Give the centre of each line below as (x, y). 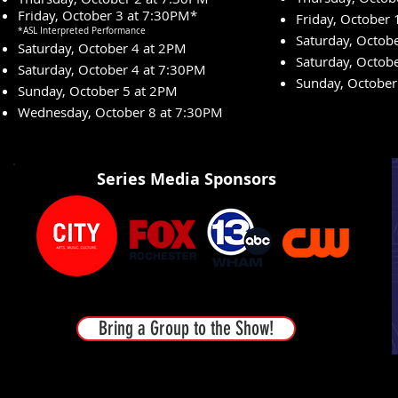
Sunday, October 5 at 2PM (98, 91)
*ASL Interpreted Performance (82, 31)
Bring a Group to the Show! (186, 328)
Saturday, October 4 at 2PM (102, 48)
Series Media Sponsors (187, 179)
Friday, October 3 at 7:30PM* (107, 15)
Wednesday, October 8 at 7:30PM (120, 112)
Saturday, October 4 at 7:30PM (114, 69)
